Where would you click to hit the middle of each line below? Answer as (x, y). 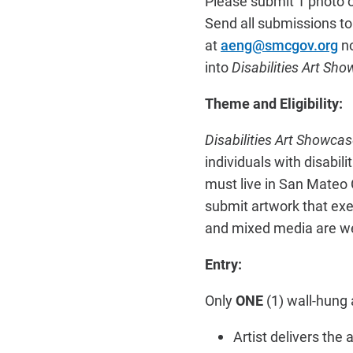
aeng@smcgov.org (279, 45)
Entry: (223, 264)
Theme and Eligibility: (274, 103)
